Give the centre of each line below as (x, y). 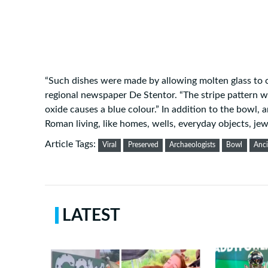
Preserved (143, 145)
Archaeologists (192, 145)
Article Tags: (71, 144)
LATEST (91, 215)
